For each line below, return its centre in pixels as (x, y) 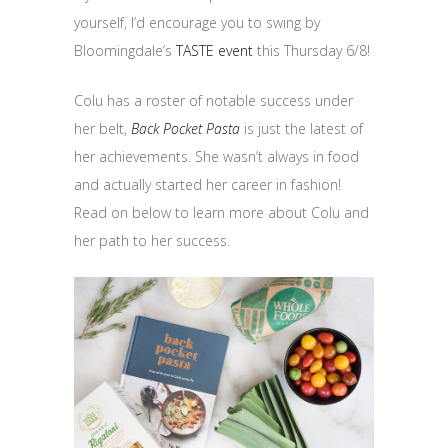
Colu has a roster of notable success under (213, 101)
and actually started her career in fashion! (207, 185)
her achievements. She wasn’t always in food (216, 157)
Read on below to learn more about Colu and (221, 213)
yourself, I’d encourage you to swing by (197, 23)
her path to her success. (152, 241)
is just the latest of (303, 129)
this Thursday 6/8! (311, 51)
